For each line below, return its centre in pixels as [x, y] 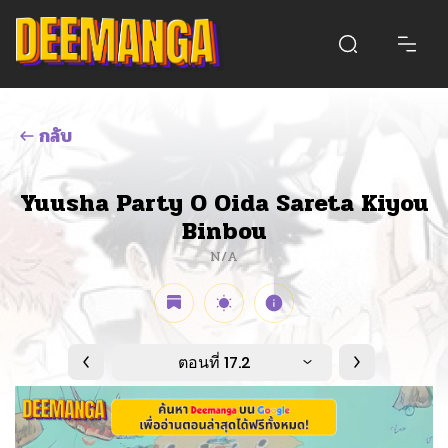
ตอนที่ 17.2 [214, 362]
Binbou [224, 231]
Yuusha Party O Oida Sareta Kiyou [224, 203]
